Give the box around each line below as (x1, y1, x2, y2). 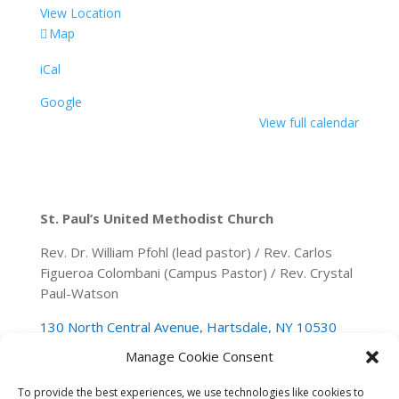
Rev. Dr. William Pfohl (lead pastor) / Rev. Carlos (39, 242, 332, 261)
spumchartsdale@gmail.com (144, 351, 316, 370)
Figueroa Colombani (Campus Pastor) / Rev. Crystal (39, 263, 353, 281)
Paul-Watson (39, 283, 118, 302)
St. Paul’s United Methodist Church (39, 208, 273, 227)
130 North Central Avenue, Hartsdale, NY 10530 (39, 317, 337, 336)
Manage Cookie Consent (126, 347, 273, 365)
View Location (39, 4, 121, 21)
